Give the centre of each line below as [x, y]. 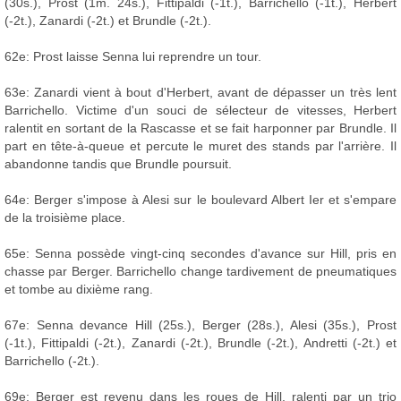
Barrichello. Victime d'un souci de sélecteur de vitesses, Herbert [200, 111]
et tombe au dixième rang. [79, 290]
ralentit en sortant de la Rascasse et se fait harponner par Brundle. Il [200, 128]
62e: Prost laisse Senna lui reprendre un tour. [133, 57]
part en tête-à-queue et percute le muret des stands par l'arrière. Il [200, 146]
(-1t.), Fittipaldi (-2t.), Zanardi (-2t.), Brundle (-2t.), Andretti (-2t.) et [200, 343]
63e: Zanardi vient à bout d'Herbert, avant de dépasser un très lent [200, 93]
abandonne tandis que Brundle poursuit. [118, 164]
